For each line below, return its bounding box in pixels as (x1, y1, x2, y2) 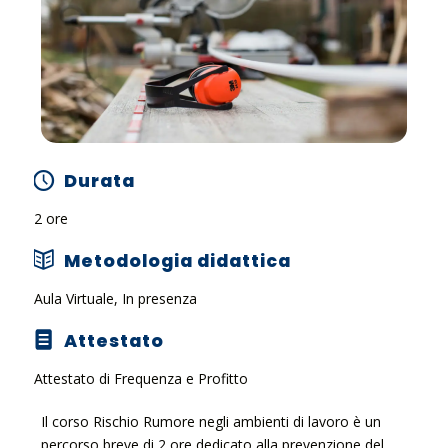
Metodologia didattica (63, 248, 291, 273)
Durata (63, 168, 135, 193)
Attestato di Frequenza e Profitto (33, 368, 248, 388)
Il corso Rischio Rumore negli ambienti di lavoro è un (41, 411, 382, 431)
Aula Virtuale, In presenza (33, 288, 197, 308)
